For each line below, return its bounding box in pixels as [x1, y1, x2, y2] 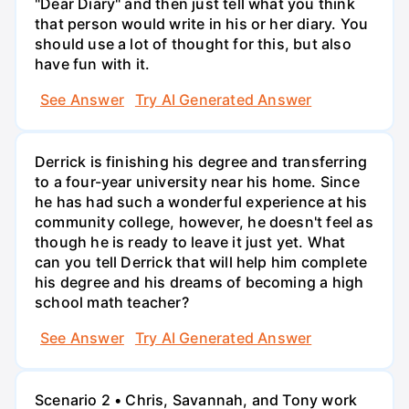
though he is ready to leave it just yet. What [35, 232, 346, 251]
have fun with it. [35, 54, 151, 73]
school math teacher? [35, 292, 189, 311]
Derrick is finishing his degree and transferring [35, 152, 368, 171]
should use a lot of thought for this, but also [35, 34, 351, 53]
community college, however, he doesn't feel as [35, 212, 373, 231]
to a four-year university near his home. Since [35, 172, 360, 191]
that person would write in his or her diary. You [35, 14, 369, 33]
